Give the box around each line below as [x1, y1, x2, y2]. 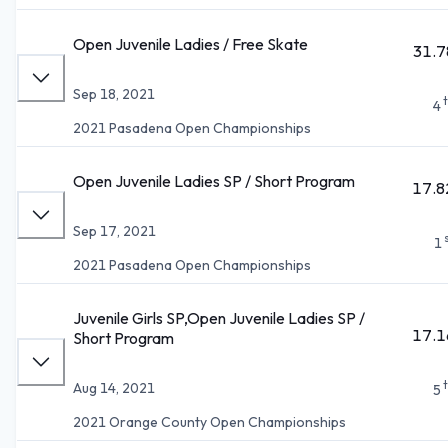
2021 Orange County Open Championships [73, 412, 346, 431]
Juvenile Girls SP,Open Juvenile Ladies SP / [73, 307, 365, 328]
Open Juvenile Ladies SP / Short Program [73, 170, 355, 191]
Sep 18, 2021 [73, 84, 155, 103]
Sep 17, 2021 [73, 221, 156, 240]
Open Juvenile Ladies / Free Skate [73, 33, 308, 54]
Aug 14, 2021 [73, 378, 155, 397]
